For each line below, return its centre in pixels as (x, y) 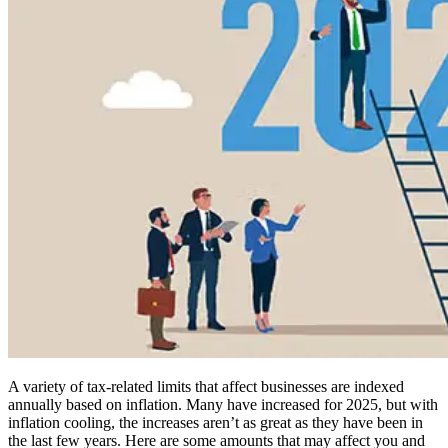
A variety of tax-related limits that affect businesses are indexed (206, 386)
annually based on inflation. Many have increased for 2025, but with (223, 404)
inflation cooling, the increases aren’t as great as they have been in (215, 422)
